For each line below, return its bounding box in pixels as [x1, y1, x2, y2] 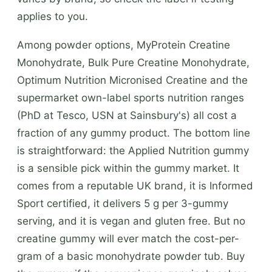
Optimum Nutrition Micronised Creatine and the [17, 73, 248, 86]
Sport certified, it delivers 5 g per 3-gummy [17, 197, 228, 209]
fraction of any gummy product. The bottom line [17, 126, 250, 139]
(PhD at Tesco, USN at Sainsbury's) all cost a [17, 109, 237, 121]
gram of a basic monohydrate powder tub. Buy [17, 250, 245, 262]
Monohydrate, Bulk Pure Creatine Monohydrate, [17, 56, 250, 69]
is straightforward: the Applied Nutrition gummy [17, 144, 249, 157]
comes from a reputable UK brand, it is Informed [17, 179, 253, 192]
